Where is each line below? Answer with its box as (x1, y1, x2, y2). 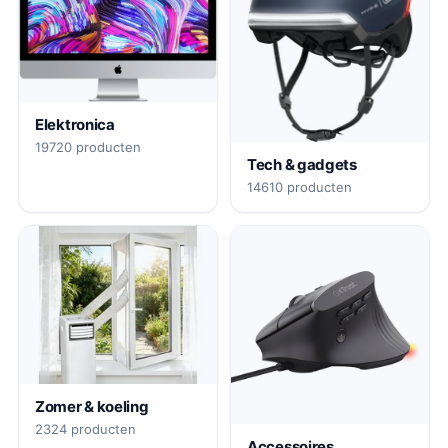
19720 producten (35, 139, 141, 156)
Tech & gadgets (247, 154, 357, 174)
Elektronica (35, 115, 115, 135)
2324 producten (35, 420, 136, 437)
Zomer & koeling (35, 396, 149, 416)
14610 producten (247, 178, 352, 195)
